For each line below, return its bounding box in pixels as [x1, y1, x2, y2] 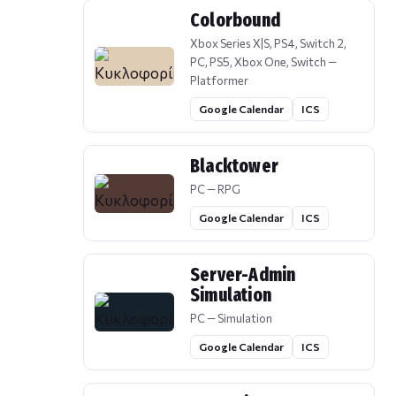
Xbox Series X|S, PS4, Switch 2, [190, 36, 346, 51]
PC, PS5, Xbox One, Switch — [190, 55, 337, 70]
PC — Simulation [190, 311, 272, 326]
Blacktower [190, 155, 279, 179]
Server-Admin [190, 263, 296, 287]
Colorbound [190, 9, 281, 33]
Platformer [190, 73, 248, 88]
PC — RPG [190, 182, 240, 197]
